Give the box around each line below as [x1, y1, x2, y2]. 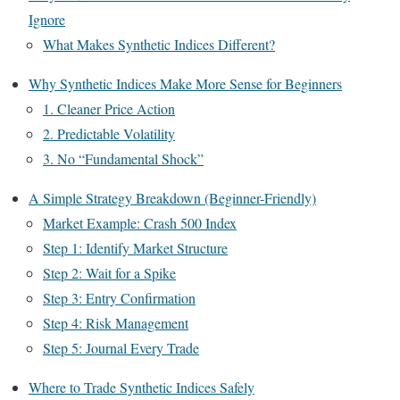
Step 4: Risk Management [43, 312, 188, 332]
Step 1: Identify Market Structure [43, 237, 228, 257]
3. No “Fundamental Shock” [43, 148, 204, 168]
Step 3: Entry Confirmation [43, 287, 196, 307]
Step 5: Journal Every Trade [43, 337, 199, 357]
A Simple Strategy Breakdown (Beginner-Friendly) [29, 187, 316, 207]
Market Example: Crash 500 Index [43, 212, 237, 232]
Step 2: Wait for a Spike [43, 262, 176, 282]
